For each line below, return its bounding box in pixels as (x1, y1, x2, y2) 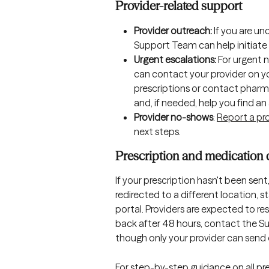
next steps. (134, 125, 181, 138)
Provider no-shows (134, 111, 213, 124)
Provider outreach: (134, 25, 212, 37)
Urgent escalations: (134, 53, 216, 66)
